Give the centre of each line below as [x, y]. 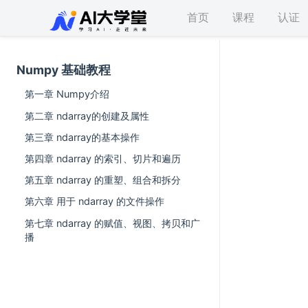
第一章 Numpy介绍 [67, 94]
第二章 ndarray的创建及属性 [87, 115]
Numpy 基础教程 [64, 70]
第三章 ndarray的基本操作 [82, 137]
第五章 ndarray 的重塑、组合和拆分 [103, 180]
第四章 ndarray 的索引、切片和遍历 [103, 158]
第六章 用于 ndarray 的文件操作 [95, 201]
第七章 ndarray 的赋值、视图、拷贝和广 [112, 223]
